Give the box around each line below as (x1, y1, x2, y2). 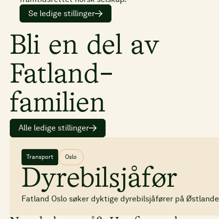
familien (10, 91, 106, 117)
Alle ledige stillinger (19, 123, 89, 132)
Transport (26, 153, 53, 160)
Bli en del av (10, 34, 159, 60)
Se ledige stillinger (28, 8, 95, 18)
